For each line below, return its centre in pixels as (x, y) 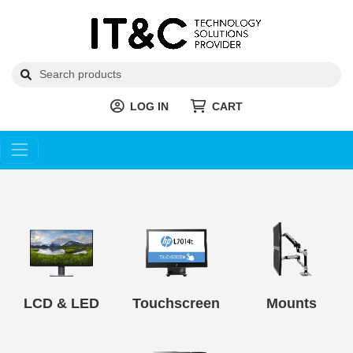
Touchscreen (176, 303)
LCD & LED (61, 303)
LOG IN (149, 106)
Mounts (292, 303)
